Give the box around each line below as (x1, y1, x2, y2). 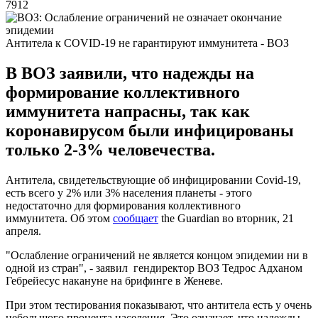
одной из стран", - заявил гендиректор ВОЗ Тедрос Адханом (6, 261, 302, 274)
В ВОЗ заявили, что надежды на (6, 63, 254, 82)
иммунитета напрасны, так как (6, 102, 250, 121)
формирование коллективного (6, 82, 240, 102)
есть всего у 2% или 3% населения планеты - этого (6, 186, 252, 199)
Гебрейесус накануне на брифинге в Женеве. (6, 274, 223, 287)
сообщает (113, 212, 158, 224)
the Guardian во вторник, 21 (158, 212, 294, 224)
